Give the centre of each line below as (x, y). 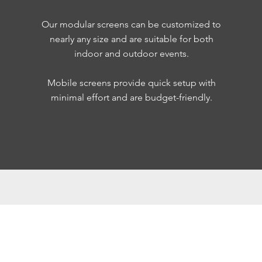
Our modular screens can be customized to (132, 24)
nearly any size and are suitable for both (131, 39)
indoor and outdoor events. (131, 54)
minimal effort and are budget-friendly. (131, 97)
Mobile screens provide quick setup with (131, 83)
